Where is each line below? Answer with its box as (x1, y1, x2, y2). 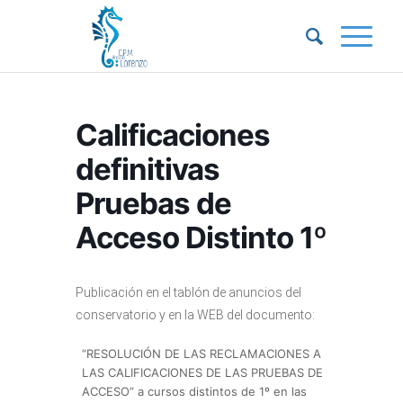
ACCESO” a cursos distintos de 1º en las (82, 384, 307, 399)
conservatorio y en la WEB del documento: (76, 308, 315, 322)
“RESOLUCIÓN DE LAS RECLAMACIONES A (82, 346, 321, 361)
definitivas (76, 151, 219, 187)
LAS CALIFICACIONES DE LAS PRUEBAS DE (82, 365, 323, 380)
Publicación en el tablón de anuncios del (76, 285, 301, 300)
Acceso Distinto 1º (76, 219, 327, 255)
